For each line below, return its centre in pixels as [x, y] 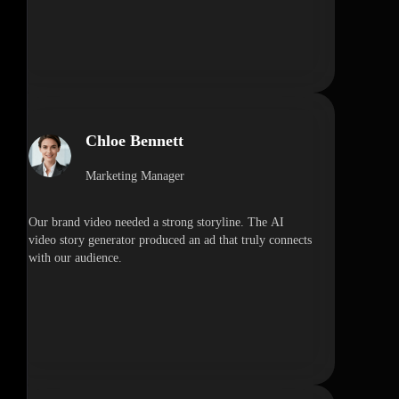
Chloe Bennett [134, 141]
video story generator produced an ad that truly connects [170, 240]
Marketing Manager [135, 176]
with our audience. [75, 258]
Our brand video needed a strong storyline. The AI [156, 223]
